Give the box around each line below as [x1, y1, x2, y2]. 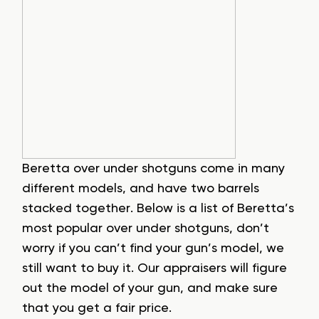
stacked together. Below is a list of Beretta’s [22, 202, 294, 215]
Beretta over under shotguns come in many [22, 162, 285, 175]
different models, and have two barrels [22, 182, 259, 195]
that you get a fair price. [22, 302, 172, 315]
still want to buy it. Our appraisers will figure [22, 262, 287, 275]
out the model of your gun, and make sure [22, 282, 278, 295]
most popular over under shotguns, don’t [22, 222, 269, 235]
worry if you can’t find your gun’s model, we [22, 242, 284, 255]
